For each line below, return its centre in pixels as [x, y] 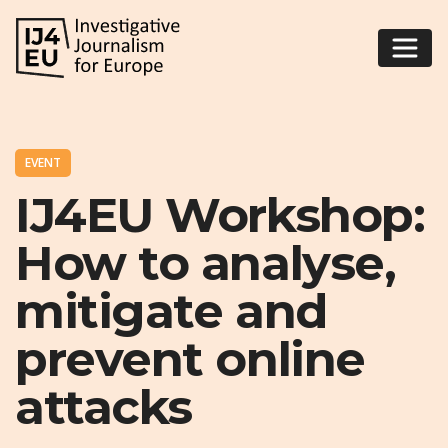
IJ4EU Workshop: [220, 215]
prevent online [190, 359]
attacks [103, 407]
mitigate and [171, 311]
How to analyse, [205, 263]
